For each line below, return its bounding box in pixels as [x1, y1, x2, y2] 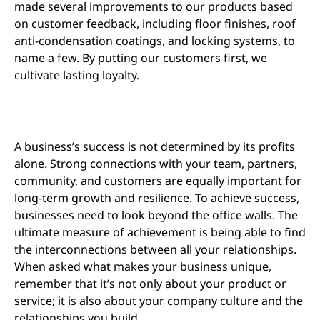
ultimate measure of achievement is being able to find [14, 224, 306, 241]
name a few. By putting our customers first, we [14, 49, 267, 66]
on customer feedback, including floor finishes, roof [14, 15, 296, 31]
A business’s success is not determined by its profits [14, 139, 295, 155]
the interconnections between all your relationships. [14, 241, 296, 258]
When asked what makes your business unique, [14, 259, 271, 275]
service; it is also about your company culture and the [14, 293, 303, 309]
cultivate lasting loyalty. [14, 66, 139, 83]
